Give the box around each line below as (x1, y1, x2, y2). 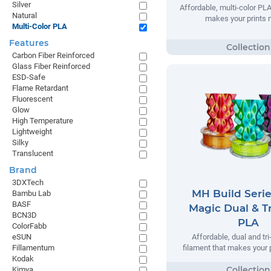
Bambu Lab (12, 189, 51, 198)
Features (9, 38, 48, 48)
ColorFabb (12, 221, 47, 230)
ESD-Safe (12, 73, 45, 82)
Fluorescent (12, 94, 53, 103)
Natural (12, 11, 37, 20)
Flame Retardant (12, 83, 68, 93)
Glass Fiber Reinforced (12, 62, 90, 71)
